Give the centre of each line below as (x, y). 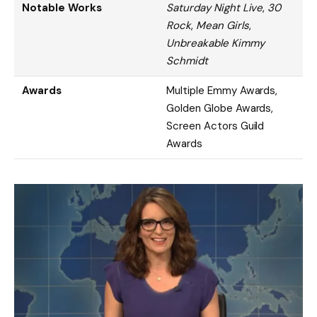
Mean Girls (223, 25)
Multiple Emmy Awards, (222, 90)
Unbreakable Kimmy (215, 43)
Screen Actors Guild (215, 126)
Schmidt (187, 60)
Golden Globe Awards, (220, 108)
